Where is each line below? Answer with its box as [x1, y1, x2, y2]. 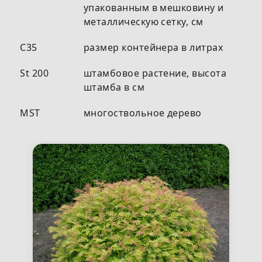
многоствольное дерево [83, 106, 202, 119]
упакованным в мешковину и [83, 1, 224, 14]
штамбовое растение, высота [83, 67, 227, 80]
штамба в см [83, 81, 145, 94]
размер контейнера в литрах [83, 41, 223, 54]
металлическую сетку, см [83, 15, 204, 28]
